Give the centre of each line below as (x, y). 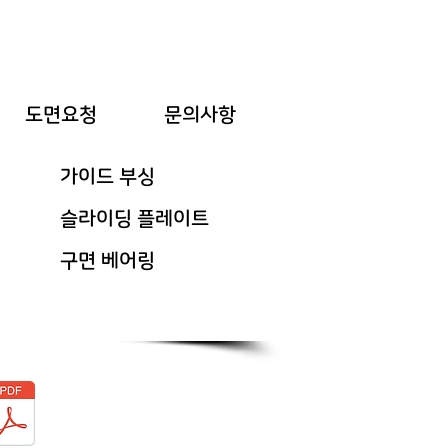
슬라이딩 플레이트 (134, 219)
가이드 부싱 (107, 177)
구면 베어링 (107, 261)
